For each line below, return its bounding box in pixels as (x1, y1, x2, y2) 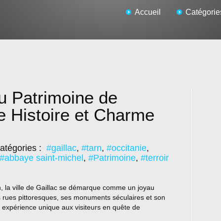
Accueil (135, 8, 161, 16)
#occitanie (107, 143, 147, 153)
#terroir (141, 153, 169, 163)
